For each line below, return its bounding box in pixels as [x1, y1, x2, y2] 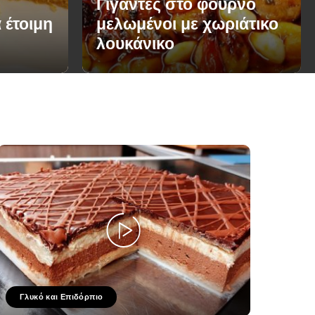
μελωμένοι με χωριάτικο [96, 15, 278, 34]
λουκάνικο [96, 35, 174, 53]
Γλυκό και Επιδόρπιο [19, 292, 103, 301]
